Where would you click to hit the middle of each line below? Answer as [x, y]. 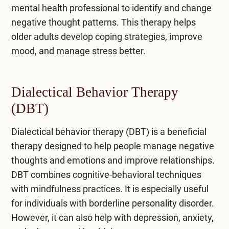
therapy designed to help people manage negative [112, 146]
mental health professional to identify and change [111, 8]
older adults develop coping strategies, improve [107, 36]
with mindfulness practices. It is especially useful [110, 189]
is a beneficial [178, 131]
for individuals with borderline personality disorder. [112, 203]
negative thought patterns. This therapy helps [103, 22]
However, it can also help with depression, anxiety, [112, 217]
